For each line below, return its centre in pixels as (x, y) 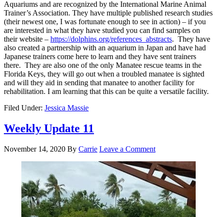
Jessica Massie (67, 108)
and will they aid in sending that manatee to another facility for (99, 82)
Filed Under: (24, 108)
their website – (27, 39)
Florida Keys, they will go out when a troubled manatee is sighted (104, 74)
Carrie (88, 149)
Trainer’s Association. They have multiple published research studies (108, 13)
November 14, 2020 (35, 149)
